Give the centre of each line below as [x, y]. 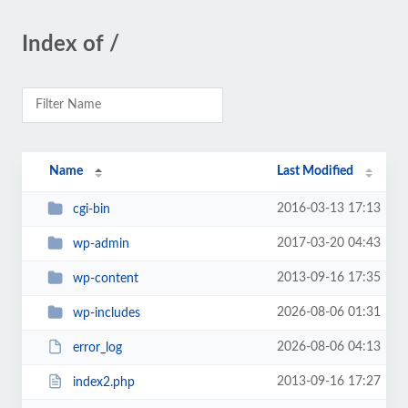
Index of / [71, 45]
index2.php [103, 382]
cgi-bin [91, 209]
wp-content [105, 278]
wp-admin [101, 244]
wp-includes [106, 313]
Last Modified [316, 171]
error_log [97, 347]
